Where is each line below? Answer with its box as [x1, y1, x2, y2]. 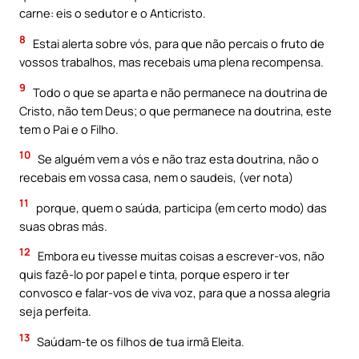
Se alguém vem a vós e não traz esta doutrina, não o [35, 151, 319, 167]
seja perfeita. [19, 303, 91, 320]
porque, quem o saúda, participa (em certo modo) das [34, 199, 327, 216]
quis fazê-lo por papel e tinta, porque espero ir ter [19, 266, 289, 283]
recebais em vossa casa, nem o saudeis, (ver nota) [19, 169, 293, 186]
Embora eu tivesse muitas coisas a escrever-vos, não [35, 248, 325, 264]
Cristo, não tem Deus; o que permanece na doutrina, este [19, 102, 332, 119]
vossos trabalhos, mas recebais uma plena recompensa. [19, 54, 324, 71]
